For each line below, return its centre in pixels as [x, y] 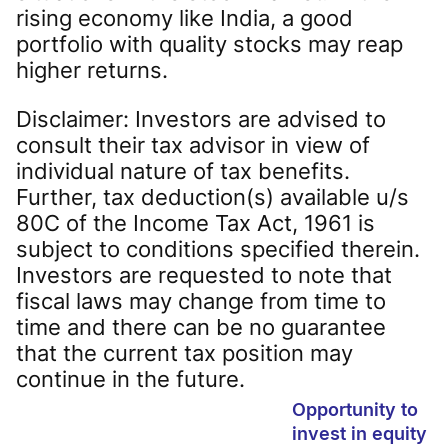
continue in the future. [130, 379]
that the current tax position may [184, 353]
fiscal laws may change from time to [201, 301]
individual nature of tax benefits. [183, 171]
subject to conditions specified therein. [218, 249]
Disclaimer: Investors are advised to [201, 119]
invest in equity [359, 433]
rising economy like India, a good [184, 17]
